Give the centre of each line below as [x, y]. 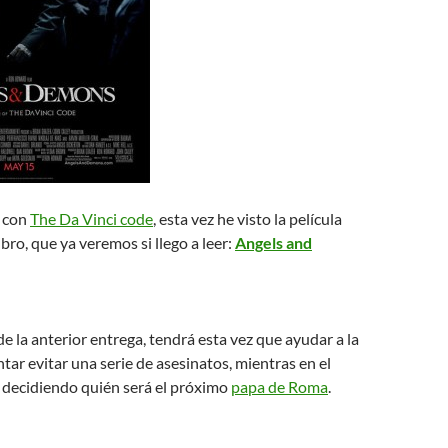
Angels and [273, 242]
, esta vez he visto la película [247, 218]
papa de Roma [279, 386]
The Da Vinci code [91, 218]
